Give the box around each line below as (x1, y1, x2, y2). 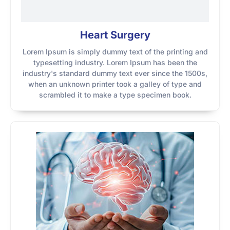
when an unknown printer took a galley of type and (28, 80, 202, 88)
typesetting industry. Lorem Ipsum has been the (33, 58, 197, 67)
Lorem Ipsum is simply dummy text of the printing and (22, 47, 208, 56)
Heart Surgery (80, 29, 150, 41)
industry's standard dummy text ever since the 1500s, (23, 69, 207, 78)
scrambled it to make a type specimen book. (39, 90, 191, 99)
